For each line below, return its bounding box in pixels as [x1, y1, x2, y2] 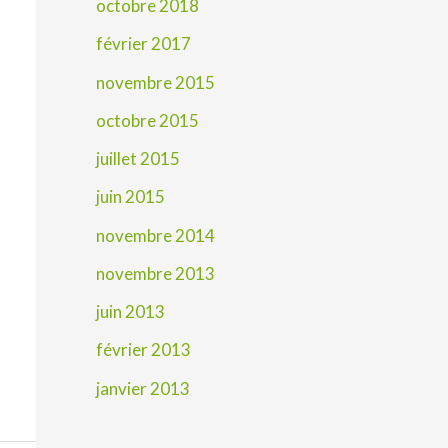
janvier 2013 [96, 377, 190, 399]
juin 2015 [96, 186, 165, 208]
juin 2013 [96, 301, 165, 323]
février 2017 [96, 33, 191, 55]
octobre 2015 [96, 109, 199, 131]
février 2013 [96, 339, 191, 361]
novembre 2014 [96, 224, 215, 246]
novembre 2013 [96, 262, 215, 284]
